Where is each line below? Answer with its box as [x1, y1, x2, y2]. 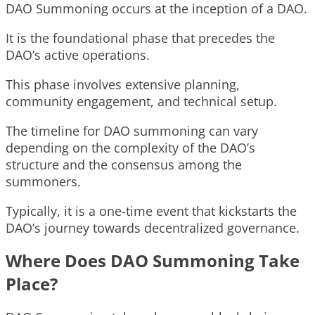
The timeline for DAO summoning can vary [6, 122, 258, 139]
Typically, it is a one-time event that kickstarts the [6, 202, 297, 219]
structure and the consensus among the [6, 155, 242, 173]
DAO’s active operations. [6, 46, 150, 63]
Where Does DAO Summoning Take [6, 248, 300, 272]
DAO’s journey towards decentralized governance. [6, 219, 300, 236]
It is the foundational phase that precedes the [6, 29, 275, 46]
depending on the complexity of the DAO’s [6, 139, 255, 156]
